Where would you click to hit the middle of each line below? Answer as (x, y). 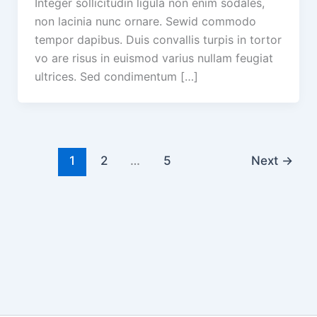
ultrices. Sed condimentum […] (116, 76)
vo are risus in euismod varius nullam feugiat (154, 58)
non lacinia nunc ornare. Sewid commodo (145, 21)
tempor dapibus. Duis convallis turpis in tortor (158, 39)
